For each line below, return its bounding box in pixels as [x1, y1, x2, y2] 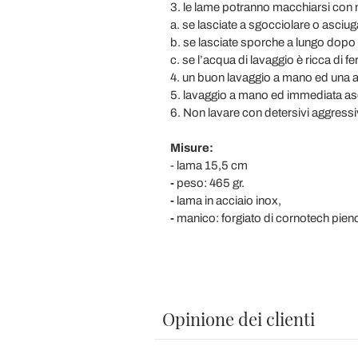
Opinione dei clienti [161, 307, 315, 331]
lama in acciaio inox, [176, 194, 286, 207]
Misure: [169, 141, 213, 154]
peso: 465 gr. [176, 177, 245, 189]
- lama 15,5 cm [169, 159, 250, 172]
